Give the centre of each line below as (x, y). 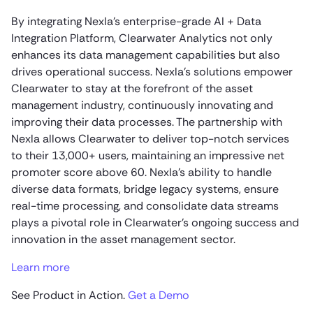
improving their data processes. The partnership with (147, 122)
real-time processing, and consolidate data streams (145, 205)
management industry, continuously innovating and (142, 105)
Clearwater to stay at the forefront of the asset (132, 88)
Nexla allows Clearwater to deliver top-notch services (150, 138)
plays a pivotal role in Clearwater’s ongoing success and (155, 222)
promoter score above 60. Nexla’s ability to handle (141, 172)
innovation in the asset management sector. (123, 239)
